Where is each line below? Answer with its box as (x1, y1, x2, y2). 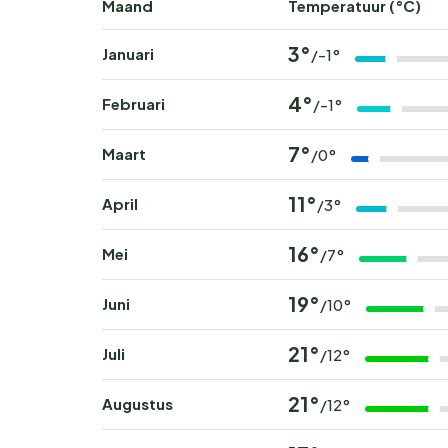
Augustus (102, 394, 173, 414)
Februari (102, 94, 165, 114)
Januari (102, 44, 154, 64)
